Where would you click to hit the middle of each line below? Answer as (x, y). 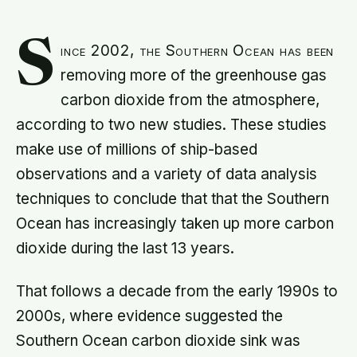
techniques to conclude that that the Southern (173, 199)
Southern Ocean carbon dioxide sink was (158, 341)
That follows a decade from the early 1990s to (177, 292)
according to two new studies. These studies (171, 125)
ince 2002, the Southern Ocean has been (198, 51)
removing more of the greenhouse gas (194, 76)
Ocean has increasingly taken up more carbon (175, 224)
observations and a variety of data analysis (167, 175)
